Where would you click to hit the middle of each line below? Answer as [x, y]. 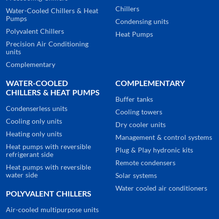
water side [22, 175]
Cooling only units [34, 121]
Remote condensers [145, 163]
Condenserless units [37, 109]
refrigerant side [30, 154]
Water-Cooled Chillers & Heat [52, 11]
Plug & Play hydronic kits [154, 150]
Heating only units [34, 134]
